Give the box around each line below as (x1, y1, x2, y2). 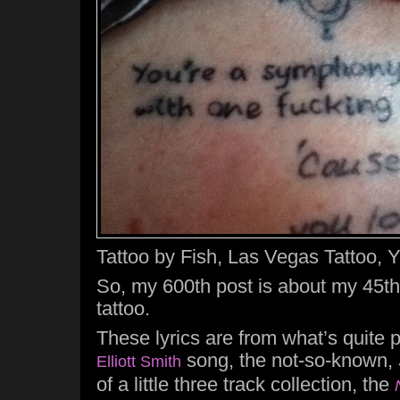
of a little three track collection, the (96, 373, 395, 396)
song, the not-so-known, (181, 349, 398, 371)
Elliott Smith (96, 353, 181, 371)
